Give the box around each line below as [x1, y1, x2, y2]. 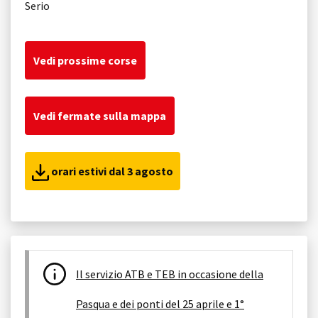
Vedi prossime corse [33, 53, 137, 67]
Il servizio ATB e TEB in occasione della [76, 266, 263, 281]
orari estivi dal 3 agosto [49, 163, 173, 178]
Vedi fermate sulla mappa [33, 108, 166, 123]
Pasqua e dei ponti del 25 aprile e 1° [76, 296, 244, 311]
